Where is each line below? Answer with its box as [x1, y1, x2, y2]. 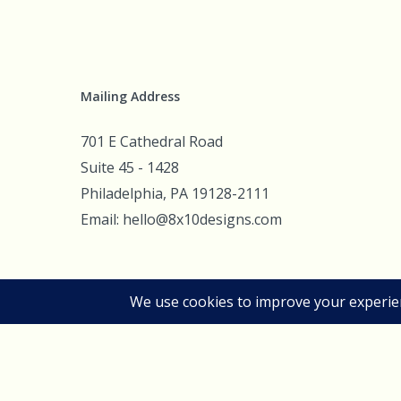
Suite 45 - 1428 [81, 158, 179, 177]
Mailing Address [81, 88, 180, 105]
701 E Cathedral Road [81, 132, 223, 151]
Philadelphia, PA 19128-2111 [81, 183, 269, 203]
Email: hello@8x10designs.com [81, 209, 282, 229]
